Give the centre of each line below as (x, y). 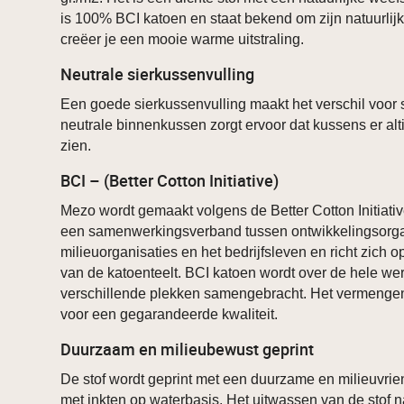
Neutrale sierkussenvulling (158, 74)
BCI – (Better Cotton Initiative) (170, 181)
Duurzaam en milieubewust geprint (188, 349)
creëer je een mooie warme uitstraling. (183, 40)
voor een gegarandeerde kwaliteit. (170, 315)
